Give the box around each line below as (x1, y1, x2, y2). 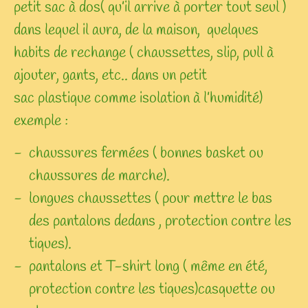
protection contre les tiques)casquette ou (29, 278, 275, 300)
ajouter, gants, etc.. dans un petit (14, 65, 207, 86)
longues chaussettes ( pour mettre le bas (29, 188, 272, 209)
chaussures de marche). (29, 165, 170, 186)
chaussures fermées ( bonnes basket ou (29, 142, 263, 164)
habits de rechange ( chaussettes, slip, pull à (14, 42, 274, 63)
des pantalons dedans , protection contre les (29, 210, 291, 232)
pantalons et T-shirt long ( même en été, (29, 256, 267, 277)
